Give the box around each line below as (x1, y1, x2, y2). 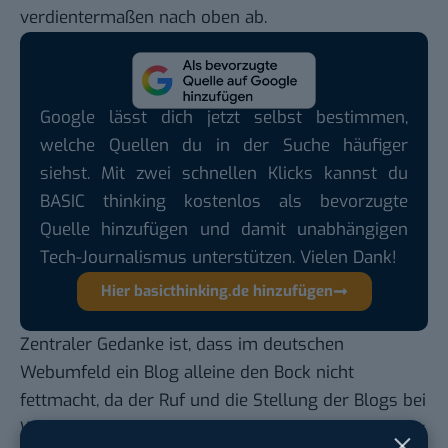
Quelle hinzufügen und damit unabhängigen (40, 218, 408, 242)
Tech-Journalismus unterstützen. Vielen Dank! (40, 246, 397, 270)
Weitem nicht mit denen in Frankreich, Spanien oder (20, 417, 425, 441)
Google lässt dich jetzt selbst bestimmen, (40, 106, 408, 130)
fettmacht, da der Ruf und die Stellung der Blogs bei (20, 389, 426, 413)
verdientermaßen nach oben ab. (20, 5, 267, 29)
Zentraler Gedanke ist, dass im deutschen (20, 333, 344, 357)
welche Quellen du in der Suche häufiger (40, 134, 408, 158)
